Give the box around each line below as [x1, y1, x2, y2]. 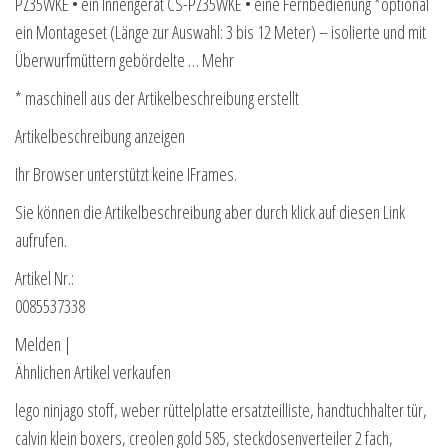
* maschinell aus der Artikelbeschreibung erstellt [15, 86, 299, 111]
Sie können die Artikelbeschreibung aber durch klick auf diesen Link [15, 200, 405, 225]
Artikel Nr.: [15, 266, 74, 291]
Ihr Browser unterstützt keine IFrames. [15, 162, 237, 187]
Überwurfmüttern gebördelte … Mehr [15, 48, 234, 73]
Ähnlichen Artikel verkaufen [15, 360, 171, 385]
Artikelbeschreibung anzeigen [15, 124, 185, 149]
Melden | [15, 332, 71, 357]
